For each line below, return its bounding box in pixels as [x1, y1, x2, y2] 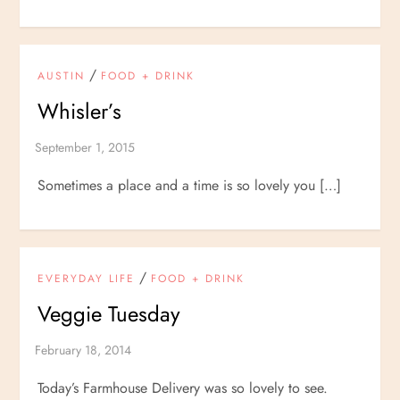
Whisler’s [37, 96, 122, 127]
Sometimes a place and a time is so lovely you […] [37, 175, 342, 196]
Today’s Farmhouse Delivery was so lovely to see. [37, 378, 329, 398]
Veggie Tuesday [37, 298, 181, 329]
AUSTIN [37, 68, 86, 84]
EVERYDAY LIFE [37, 271, 136, 287]
